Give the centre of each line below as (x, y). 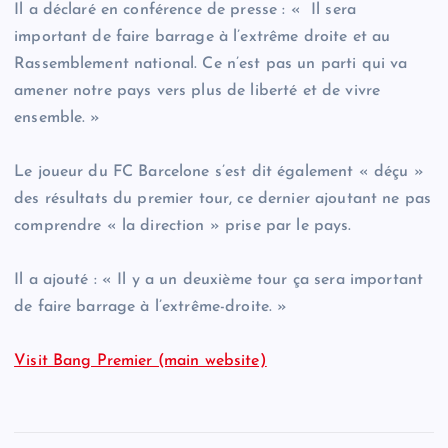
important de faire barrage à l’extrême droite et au (202, 37)
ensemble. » (57, 118)
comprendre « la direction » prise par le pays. (183, 226)
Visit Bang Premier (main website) (140, 361)
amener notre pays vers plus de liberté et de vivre (197, 91)
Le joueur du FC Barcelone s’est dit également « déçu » (219, 172)
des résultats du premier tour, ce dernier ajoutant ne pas (223, 199)
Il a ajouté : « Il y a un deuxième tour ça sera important (219, 280)
